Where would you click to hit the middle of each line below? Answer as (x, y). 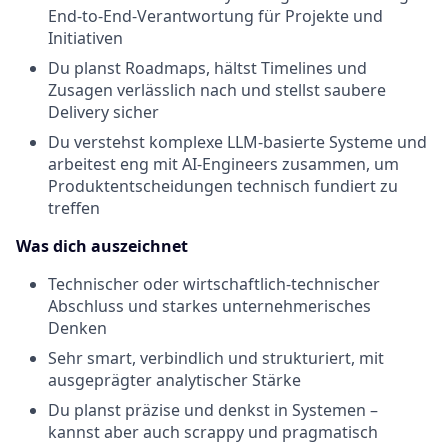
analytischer (202, 380)
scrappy (214, 432)
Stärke (276, 380)
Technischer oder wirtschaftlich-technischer (214, 284)
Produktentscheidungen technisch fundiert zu (223, 186)
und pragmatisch (311, 432)
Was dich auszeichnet (102, 246)
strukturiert (306, 358)
